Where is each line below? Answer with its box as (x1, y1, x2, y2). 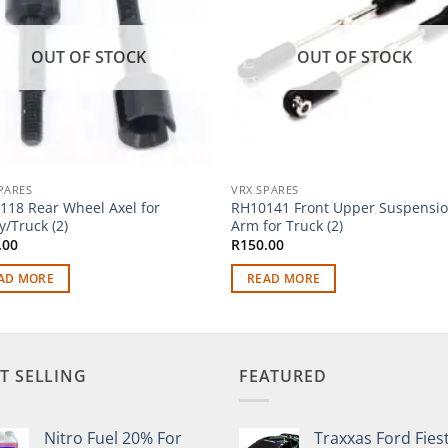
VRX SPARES (231, 182, 299, 198)
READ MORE (247, 270, 321, 286)
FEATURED (239, 364, 327, 387)
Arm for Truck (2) (231, 216, 344, 236)
